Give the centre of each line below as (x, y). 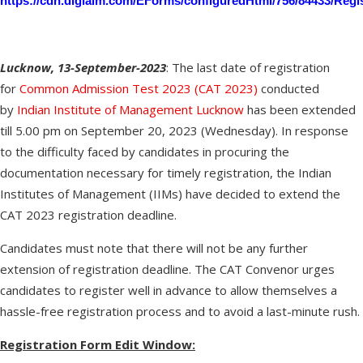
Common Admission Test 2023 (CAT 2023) (139, 88)
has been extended (300, 109)
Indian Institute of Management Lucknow (130, 109)
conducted (288, 88)
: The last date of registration (248, 67)
